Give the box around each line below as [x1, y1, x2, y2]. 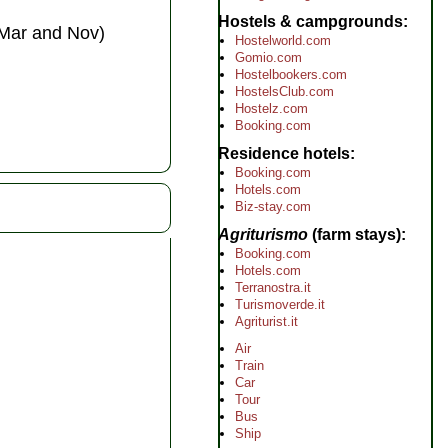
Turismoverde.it [235, 297, 325, 312]
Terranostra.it [235, 280, 311, 295]
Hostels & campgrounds [218, 13, 403, 30]
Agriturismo [218, 226, 308, 243]
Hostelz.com [235, 101, 308, 116]
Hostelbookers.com [235, 67, 347, 82]
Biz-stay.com [235, 199, 311, 214]
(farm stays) [308, 226, 401, 243]
